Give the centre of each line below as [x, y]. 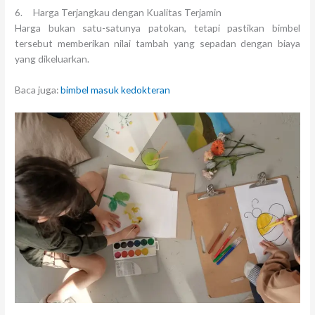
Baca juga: [38, 89]
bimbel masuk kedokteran [116, 89]
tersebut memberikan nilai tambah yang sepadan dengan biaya [157, 43]
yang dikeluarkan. [52, 58]
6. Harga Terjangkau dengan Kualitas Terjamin [118, 12]
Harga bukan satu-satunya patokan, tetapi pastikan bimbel [157, 27]
